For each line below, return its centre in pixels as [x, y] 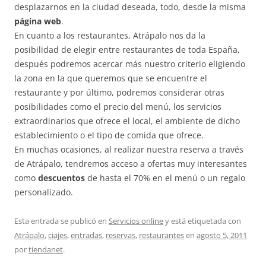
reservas [121, 235]
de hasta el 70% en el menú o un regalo [165, 178]
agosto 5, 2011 [222, 235]
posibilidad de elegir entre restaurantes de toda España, [127, 50]
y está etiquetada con [202, 221]
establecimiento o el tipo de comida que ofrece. [109, 135]
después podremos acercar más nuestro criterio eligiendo [130, 64]
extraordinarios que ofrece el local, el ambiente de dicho [127, 121]
